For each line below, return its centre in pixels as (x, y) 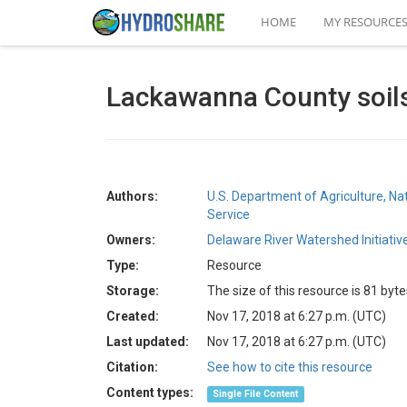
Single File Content (256, 394)
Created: (133, 316)
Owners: (131, 240)
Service (228, 214)
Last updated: (148, 342)
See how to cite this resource (290, 367)
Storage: (133, 291)
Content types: (150, 392)
